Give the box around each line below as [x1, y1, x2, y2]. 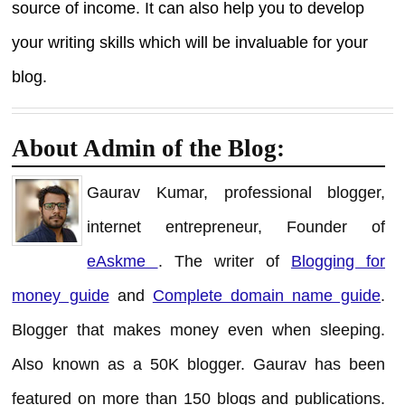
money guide [12, 286, 109, 305]
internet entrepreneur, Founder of [87, 217, 386, 236]
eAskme [87, 251, 158, 270]
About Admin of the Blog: [12, 134, 286, 162]
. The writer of [157, 251, 292, 270]
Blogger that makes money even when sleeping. [12, 320, 386, 339]
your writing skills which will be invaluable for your [12, 33, 369, 52]
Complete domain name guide [152, 286, 381, 305]
